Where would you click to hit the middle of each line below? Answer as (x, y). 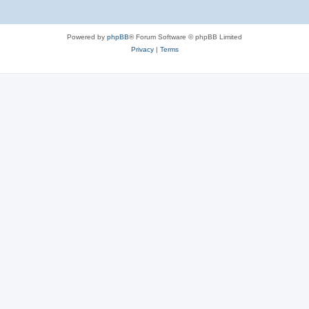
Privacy (142, 49)
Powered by (87, 37)
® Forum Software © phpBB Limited (186, 37)
